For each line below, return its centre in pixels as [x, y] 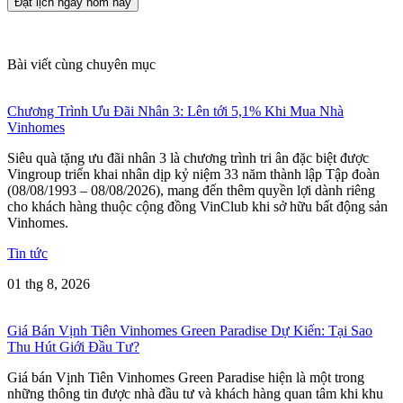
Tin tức [27, 253]
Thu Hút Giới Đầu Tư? [73, 346]
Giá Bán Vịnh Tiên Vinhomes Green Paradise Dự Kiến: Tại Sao [190, 330]
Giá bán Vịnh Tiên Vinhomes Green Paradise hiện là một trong [186, 377]
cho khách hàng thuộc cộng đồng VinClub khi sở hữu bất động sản [197, 206]
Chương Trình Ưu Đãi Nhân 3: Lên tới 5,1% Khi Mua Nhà [175, 111]
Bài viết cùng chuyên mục [81, 64]
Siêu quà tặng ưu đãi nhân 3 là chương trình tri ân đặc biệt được [188, 157]
